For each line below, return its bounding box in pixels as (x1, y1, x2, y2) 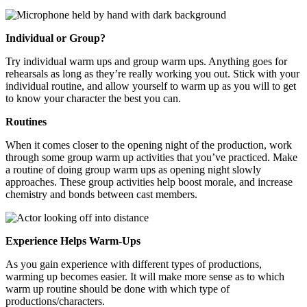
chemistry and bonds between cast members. (5, 188, 197, 201)
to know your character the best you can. (5, 93, 181, 105)
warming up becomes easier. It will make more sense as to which (5, 271, 284, 283)
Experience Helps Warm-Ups (5, 235, 140, 247)
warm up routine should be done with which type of (5, 283, 230, 295)
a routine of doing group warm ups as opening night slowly (5, 164, 261, 176)
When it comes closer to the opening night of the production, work (5, 139, 292, 151)
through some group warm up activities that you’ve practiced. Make (5, 151, 297, 164)
